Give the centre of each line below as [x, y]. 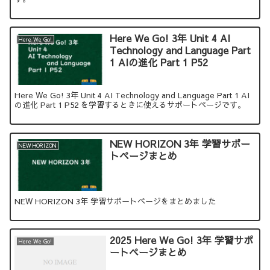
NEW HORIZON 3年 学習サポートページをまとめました [115, 201]
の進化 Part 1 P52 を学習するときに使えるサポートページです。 [130, 105]
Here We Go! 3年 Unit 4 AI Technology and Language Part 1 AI [132, 95]
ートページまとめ [149, 252]
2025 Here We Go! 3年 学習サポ [182, 240]
